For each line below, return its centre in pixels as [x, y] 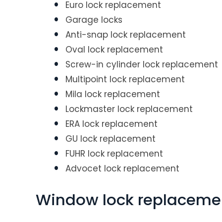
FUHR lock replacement [114, 154]
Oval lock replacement [114, 50]
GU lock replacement [111, 139]
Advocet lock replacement [122, 168]
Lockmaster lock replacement [129, 109]
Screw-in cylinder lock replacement [142, 64]
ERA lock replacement [111, 124]
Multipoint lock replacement [125, 79]
